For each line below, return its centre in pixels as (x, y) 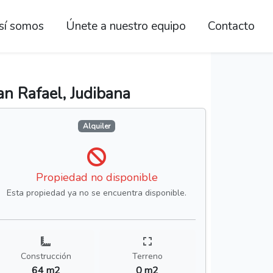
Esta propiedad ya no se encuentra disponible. (97, 193)
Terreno (147, 257)
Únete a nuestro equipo (126, 27)
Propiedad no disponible (97, 178)
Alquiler (97, 126)
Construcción (46, 257)
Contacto (231, 27)
